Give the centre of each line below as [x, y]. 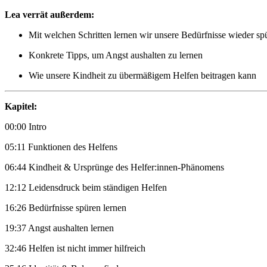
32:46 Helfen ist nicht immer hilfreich [75, 248]
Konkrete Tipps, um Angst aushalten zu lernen [116, 55]
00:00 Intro [26, 126]
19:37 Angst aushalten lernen [59, 228]
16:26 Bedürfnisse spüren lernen [66, 207]
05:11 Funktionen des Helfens [61, 147]
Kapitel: [21, 106]
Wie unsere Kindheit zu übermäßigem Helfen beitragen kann [142, 75]
